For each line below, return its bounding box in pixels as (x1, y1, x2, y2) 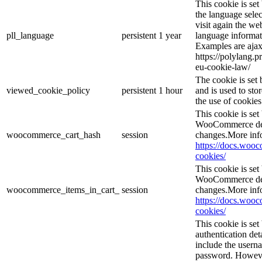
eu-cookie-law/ (195, 61, 250, 72)
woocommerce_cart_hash (6, 129, 101, 140)
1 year (158, 30, 181, 40)
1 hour (158, 85, 182, 95)
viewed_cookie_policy (6, 85, 90, 95)
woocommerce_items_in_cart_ (6, 184, 119, 195)
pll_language (6, 30, 54, 40)
